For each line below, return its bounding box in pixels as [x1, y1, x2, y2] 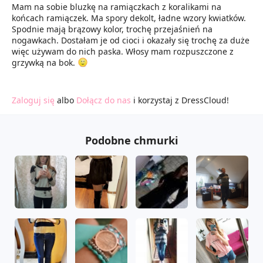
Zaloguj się [12, 95, 55, 106]
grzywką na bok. [12, 57, 77, 69]
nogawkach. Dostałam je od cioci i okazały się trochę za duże [12, 35, 249, 46]
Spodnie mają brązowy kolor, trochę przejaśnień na [12, 23, 213, 35]
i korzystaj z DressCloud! [131, 95, 229, 106]
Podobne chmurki [85, 133, 178, 148]
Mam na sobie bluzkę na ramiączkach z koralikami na [12, 1, 221, 13]
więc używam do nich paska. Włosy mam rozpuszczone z [12, 46, 234, 58]
